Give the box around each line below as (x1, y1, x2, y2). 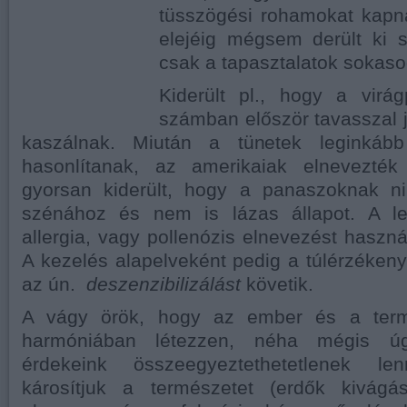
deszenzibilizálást (86, 273, 241, 295)
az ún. (22, 273, 86, 295)
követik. (241, 273, 313, 295)
